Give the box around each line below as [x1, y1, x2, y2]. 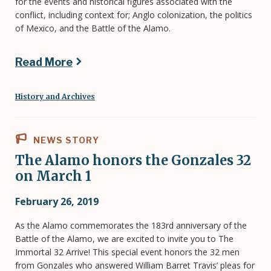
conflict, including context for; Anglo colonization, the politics [15, 8, 252, 21]
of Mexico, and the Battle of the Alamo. [15, 22, 171, 34]
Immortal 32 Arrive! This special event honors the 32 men [15, 246, 240, 258]
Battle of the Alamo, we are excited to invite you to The [15, 232, 233, 244]
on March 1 [15, 167, 91, 184]
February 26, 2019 [15, 194, 99, 208]
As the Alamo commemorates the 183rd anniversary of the [15, 219, 247, 231]
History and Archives [15, 91, 95, 101]
